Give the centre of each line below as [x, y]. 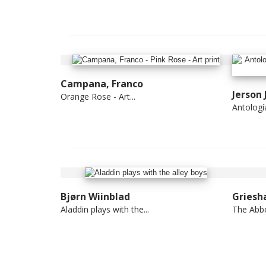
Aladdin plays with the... [105, 210]
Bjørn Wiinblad [95, 197]
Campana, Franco [102, 84]
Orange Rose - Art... [98, 97]
